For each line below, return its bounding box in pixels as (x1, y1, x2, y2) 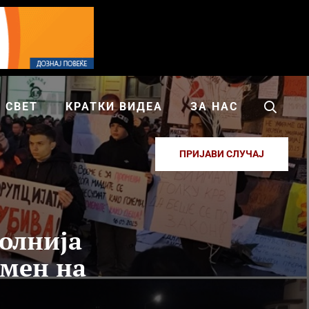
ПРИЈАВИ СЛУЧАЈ (179, 148, 264, 159)
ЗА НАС (190, 100, 238, 113)
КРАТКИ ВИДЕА (66, 100, 163, 113)
